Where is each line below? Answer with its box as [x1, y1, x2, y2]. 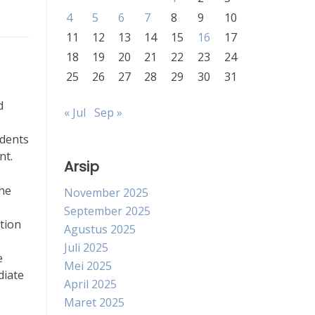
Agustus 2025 [64, 221, 136, 237]
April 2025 [64, 276, 117, 292]
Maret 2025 [64, 295, 124, 310]
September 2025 [64, 203, 150, 219]
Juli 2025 [64, 240, 108, 255]
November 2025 [64, 185, 148, 200]
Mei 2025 [64, 258, 112, 274]
